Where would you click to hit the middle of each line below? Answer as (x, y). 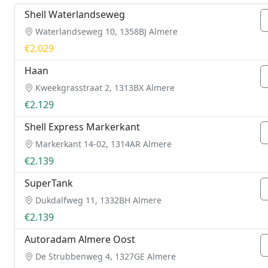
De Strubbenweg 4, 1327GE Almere (104, 256)
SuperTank (49, 183)
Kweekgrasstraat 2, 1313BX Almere (104, 88)
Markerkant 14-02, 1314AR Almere (102, 144)
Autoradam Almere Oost (80, 239)
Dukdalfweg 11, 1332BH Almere (97, 200)
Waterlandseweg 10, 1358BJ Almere (105, 31)
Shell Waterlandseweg (75, 14)
